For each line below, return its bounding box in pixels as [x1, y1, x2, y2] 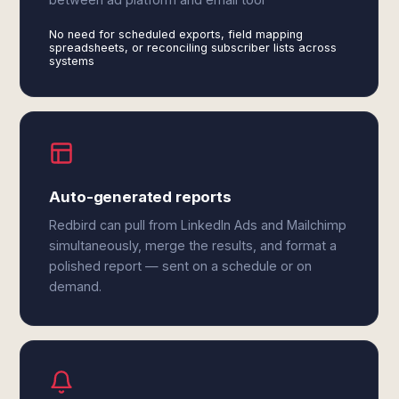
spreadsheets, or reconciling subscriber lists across [49, 41, 338, 54]
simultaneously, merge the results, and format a [49, 238, 338, 253]
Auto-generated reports [49, 188, 232, 206]
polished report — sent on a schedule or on [49, 258, 313, 273]
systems [49, 54, 95, 68]
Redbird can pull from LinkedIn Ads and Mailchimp [49, 217, 347, 232]
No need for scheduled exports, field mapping [49, 28, 304, 41]
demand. [49, 279, 102, 294]
